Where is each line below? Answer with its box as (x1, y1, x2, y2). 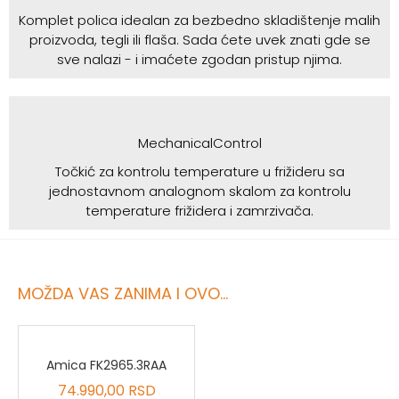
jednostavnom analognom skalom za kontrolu (48, 181, 351, 200)
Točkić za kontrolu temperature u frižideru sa (54, 161, 345, 181)
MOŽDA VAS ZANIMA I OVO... (18, 281, 228, 305)
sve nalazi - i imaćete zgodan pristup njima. (57, 49, 342, 69)
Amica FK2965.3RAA (46, 355, 167, 374)
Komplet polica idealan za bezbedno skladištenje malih (19, 10, 380, 29)
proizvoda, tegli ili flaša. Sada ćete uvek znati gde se (28, 29, 370, 49)
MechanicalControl (137, 133, 262, 152)
